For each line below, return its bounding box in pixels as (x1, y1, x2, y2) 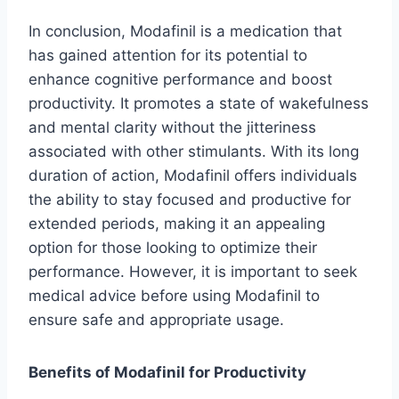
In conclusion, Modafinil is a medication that (28, 22, 342, 41)
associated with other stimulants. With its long (28, 142, 359, 161)
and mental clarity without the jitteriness (28, 118, 316, 137)
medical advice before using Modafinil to (28, 287, 320, 305)
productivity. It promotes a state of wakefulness (28, 94, 369, 113)
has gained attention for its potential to (28, 46, 307, 65)
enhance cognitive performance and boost (28, 70, 332, 89)
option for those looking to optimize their (28, 239, 317, 257)
